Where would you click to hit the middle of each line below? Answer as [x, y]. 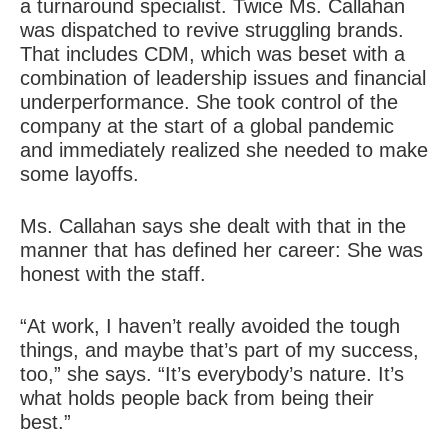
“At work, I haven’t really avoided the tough [210, 326]
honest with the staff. [113, 274]
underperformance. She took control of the [209, 102]
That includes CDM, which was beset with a [212, 54]
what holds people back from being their [197, 398]
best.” [45, 422]
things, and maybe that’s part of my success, [219, 350]
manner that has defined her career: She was [221, 250]
